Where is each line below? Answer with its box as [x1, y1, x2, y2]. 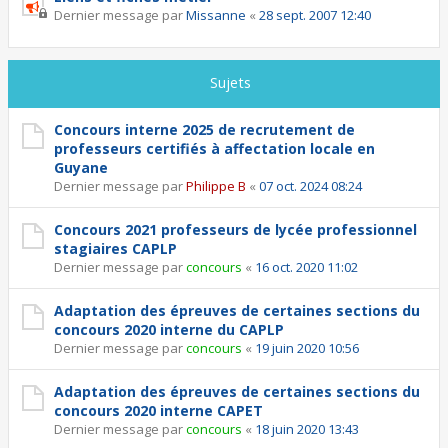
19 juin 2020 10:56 [255, 339, 359, 357]
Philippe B [186, 177, 246, 195]
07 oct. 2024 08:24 [259, 177, 362, 195]
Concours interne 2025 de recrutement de [54, 120, 355, 139]
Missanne [186, 6, 246, 24]
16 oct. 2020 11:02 [255, 258, 358, 276]
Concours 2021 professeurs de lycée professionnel [54, 220, 417, 239]
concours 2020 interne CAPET [54, 401, 263, 420]
